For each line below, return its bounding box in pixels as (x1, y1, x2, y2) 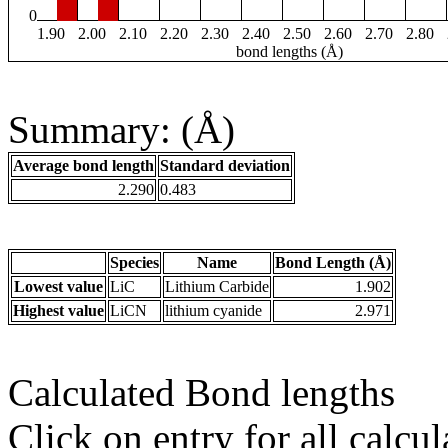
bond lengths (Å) (236, 43, 343, 61)
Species (110, 254, 159, 272)
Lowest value (14, 278, 103, 296)
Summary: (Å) (8, 108, 235, 152)
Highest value (13, 302, 104, 320)
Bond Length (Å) (275, 254, 391, 272)
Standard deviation (160, 157, 290, 175)
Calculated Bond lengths (8, 371, 395, 415)
